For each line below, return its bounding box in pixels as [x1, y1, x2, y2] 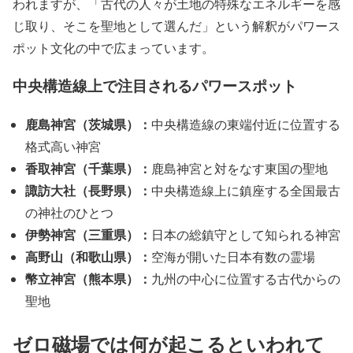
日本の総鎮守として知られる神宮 [151, 226, 340, 243]
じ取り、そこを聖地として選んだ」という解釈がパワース [13, 17, 340, 34]
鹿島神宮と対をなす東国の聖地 [151, 160, 328, 177]
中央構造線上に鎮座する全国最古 [151, 182, 340, 199]
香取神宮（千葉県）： [25, 159, 151, 178]
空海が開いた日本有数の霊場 [151, 248, 315, 266]
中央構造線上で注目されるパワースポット [13, 75, 297, 97]
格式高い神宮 [25, 138, 101, 155]
